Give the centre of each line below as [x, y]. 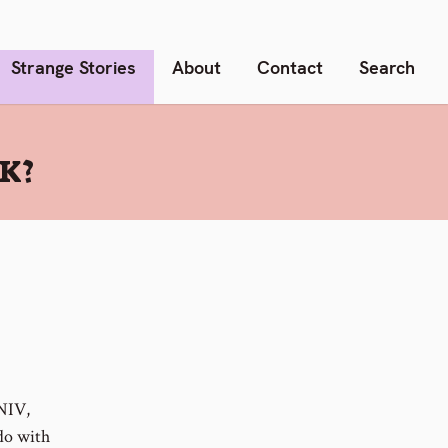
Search [387, 67]
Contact [290, 67]
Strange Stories [73, 67]
